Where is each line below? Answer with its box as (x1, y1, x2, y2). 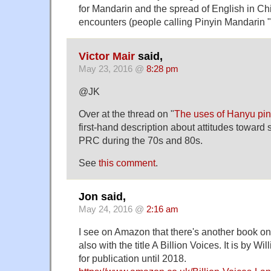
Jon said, (79, 191, 126, 203)
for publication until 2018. (79, 252, 186, 264)
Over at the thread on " (79, 108, 174, 119)
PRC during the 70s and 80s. (79, 134, 203, 146)
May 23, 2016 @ (79, 64, 146, 74)
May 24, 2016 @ (79, 204, 146, 214)
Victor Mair (79, 50, 135, 62)
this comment (99, 157, 155, 168)
